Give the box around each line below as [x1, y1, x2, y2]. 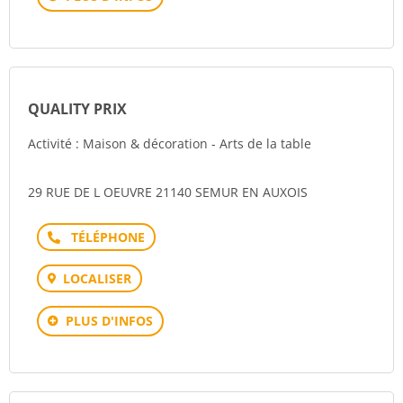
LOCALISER [63, 270, 131, 287]
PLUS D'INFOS [66, 312, 153, 329]
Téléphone [70, 228, 134, 245]
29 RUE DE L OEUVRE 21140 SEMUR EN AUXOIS [28, 184, 308, 201]
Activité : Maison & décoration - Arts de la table [28, 135, 311, 152]
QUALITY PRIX [28, 99, 127, 119]
